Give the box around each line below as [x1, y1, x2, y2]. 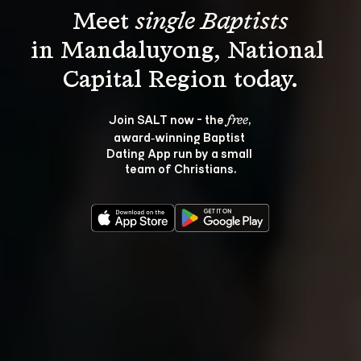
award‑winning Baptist [114, 129, 247, 144]
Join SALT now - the [108, 111, 226, 127]
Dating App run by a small [106, 145, 255, 160]
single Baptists [135, 10, 288, 35]
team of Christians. [125, 160, 236, 176]
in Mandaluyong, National [31, 39, 330, 64]
